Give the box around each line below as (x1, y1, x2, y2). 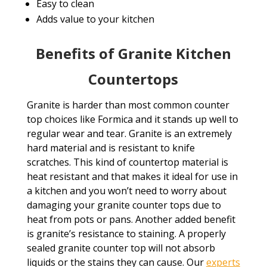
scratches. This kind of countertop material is (26, 156, 228, 169)
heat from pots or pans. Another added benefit (26, 213, 235, 226)
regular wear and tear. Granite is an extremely (26, 127, 232, 141)
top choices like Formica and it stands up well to (26, 113, 238, 126)
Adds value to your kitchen (36, 13, 154, 26)
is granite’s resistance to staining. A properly (26, 227, 226, 241)
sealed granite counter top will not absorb (26, 241, 215, 255)
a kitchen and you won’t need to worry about (26, 184, 226, 198)
